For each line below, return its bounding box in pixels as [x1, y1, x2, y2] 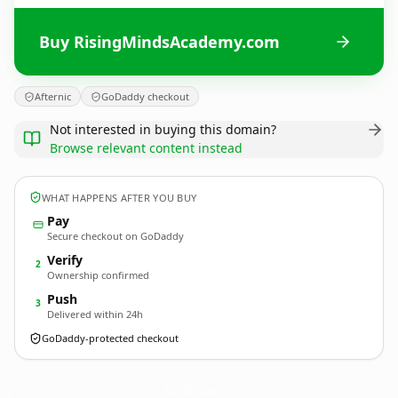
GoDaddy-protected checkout [42, 331, 179, 345]
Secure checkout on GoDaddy [47, 229, 184, 243]
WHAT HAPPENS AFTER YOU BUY [42, 190, 197, 204]
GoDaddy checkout [101, 90, 189, 103]
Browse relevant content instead [50, 139, 243, 156]
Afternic [35, 90, 71, 103]
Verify [47, 251, 83, 268]
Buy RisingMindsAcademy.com [39, 30, 280, 52]
